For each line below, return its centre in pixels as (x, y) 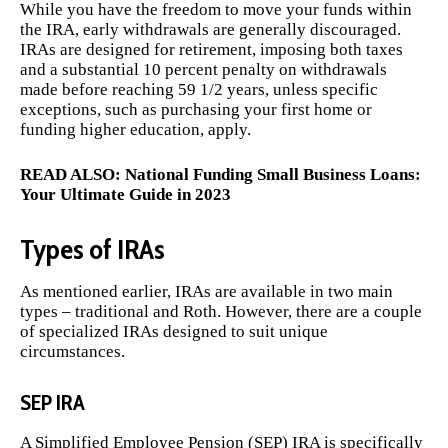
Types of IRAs (92, 248)
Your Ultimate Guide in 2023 (125, 195)
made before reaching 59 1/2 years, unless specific (199, 89)
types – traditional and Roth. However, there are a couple (221, 312)
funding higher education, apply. (135, 129)
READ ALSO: (72, 175)
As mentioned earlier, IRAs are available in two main (206, 292)
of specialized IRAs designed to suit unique (174, 332)
